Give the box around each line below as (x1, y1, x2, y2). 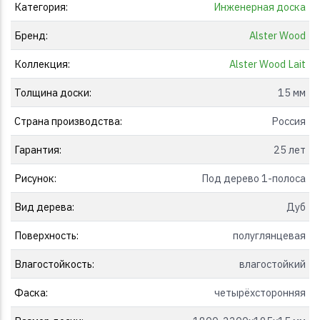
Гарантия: (14, 142, 61, 156)
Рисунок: (14, 171, 56, 185)
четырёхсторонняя (214, 285, 306, 299)
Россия (271, 114, 306, 128)
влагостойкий (239, 256, 306, 271)
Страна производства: (14, 114, 122, 128)
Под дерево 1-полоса (201, 171, 306, 185)
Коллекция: (14, 56, 70, 71)
